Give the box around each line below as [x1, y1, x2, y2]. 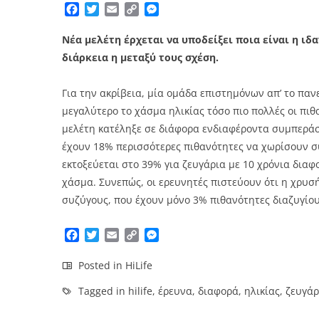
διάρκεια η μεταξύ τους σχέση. [62, 51, 219, 65]
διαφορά [198, 284, 239, 298]
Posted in [75, 258, 125, 273]
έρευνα [158, 284, 192, 298]
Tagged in [75, 284, 128, 298]
